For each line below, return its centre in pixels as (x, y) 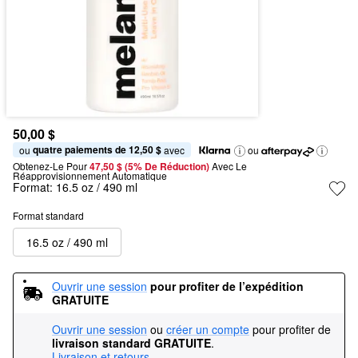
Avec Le (229, 166)
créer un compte (208, 329)
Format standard (48, 215)
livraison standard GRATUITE (131, 343)
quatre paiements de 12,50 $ (97, 149)
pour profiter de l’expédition (227, 286)
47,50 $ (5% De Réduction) (151, 166)
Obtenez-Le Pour (50, 166)
